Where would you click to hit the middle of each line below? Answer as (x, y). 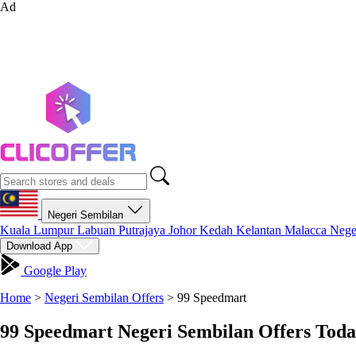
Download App (41, 246)
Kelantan (260, 230)
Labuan (98, 230)
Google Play (54, 271)
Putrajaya (143, 230)
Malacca (307, 230)
